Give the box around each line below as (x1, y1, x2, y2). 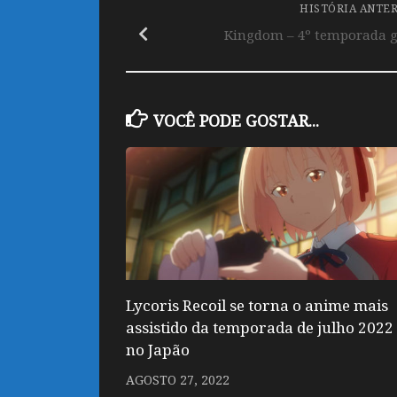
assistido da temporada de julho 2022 (126, 316, 393, 338)
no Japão (126, 339, 190, 360)
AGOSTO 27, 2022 (126, 370, 230, 388)
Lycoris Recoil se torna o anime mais (126, 294, 388, 315)
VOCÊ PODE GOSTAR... (152, 109, 319, 131)
